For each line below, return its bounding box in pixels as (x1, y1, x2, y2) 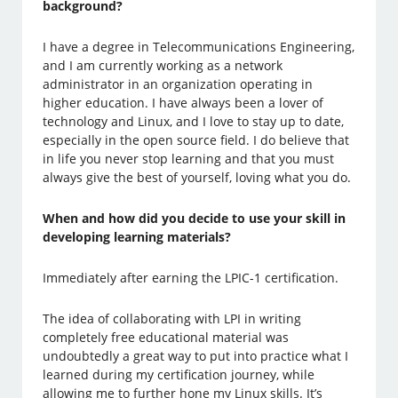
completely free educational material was (43, 329, 290, 346)
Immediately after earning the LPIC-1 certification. (43, 269, 339, 287)
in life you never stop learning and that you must (43, 150, 335, 168)
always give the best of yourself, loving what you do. (43, 169, 352, 187)
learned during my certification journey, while (43, 366, 315, 384)
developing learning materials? (43, 228, 232, 246)
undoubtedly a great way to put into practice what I (43, 347, 349, 365)
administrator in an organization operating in (43, 76, 314, 93)
